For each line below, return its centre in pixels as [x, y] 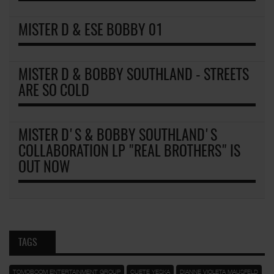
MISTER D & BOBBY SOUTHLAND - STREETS [134, 76]
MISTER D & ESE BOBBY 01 [91, 31]
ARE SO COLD [54, 91]
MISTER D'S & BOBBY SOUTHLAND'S [118, 136]
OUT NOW [44, 168]
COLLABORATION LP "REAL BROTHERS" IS [129, 152]
